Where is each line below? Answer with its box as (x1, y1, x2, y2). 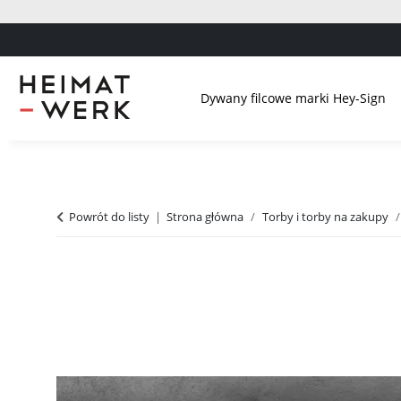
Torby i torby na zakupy (262, 208, 388, 225)
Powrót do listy (69, 208, 149, 225)
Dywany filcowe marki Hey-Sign (200, 89, 386, 107)
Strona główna (166, 208, 243, 225)
